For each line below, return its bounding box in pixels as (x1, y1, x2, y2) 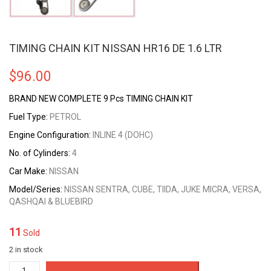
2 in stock (9, 244, 42, 254)
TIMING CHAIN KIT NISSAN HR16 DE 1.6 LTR (9, 41, 222, 54)
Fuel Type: (9, 111, 50, 122)
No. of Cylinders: (9, 148, 72, 158)
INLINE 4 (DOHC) (93, 129, 153, 140)
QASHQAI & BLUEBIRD (9, 196, 93, 206)
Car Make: (9, 166, 49, 176)
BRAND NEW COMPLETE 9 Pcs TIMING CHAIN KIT (9, 93, 195, 103)
